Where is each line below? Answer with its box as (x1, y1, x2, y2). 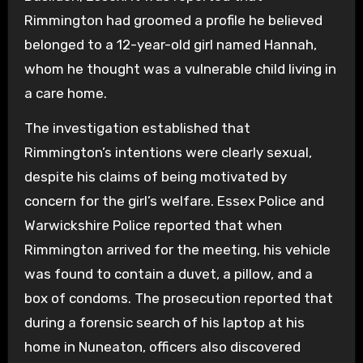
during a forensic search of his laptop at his (23, 314, 305, 331)
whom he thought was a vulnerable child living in (23, 60, 336, 77)
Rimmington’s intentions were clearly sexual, (23, 143, 312, 160)
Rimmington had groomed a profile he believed (23, 11, 322, 28)
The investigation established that (23, 119, 250, 136)
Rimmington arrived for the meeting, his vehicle (23, 241, 331, 258)
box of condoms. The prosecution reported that (23, 289, 333, 306)
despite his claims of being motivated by (23, 168, 287, 185)
